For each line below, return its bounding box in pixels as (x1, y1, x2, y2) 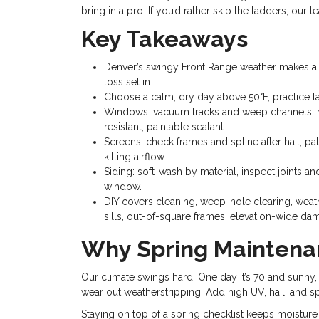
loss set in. (104, 76, 152, 88)
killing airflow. (104, 151, 166, 162)
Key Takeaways (81, 26, 248, 52)
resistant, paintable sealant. (104, 121, 226, 132)
